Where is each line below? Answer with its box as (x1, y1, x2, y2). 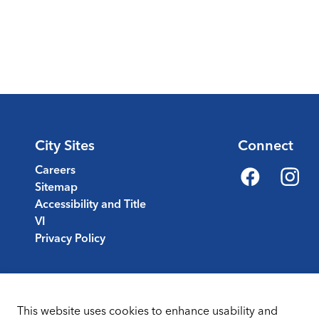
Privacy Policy (35, 231, 105, 245)
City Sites (35, 136, 95, 154)
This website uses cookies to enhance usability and (17, 303, 278, 318)
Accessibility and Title (35, 197, 146, 211)
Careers (35, 162, 75, 177)
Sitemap (35, 179, 78, 194)
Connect (238, 136, 293, 154)
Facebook (237, 182, 289, 196)
